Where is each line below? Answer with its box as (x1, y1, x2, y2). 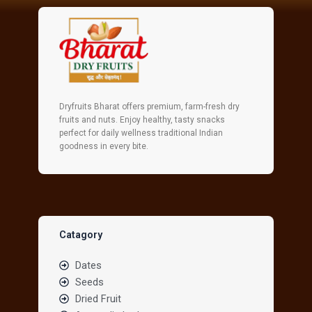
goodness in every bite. (59, 141, 148, 151)
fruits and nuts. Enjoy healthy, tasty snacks (59, 115, 225, 125)
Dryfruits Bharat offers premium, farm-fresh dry (59, 102, 240, 111)
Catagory (59, 228, 102, 241)
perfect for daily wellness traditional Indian (59, 128, 223, 138)
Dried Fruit (75, 292, 121, 305)
